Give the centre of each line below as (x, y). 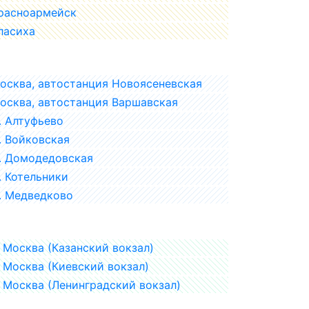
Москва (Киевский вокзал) (76, 266)
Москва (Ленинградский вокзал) (92, 285)
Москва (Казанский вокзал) (78, 247)
